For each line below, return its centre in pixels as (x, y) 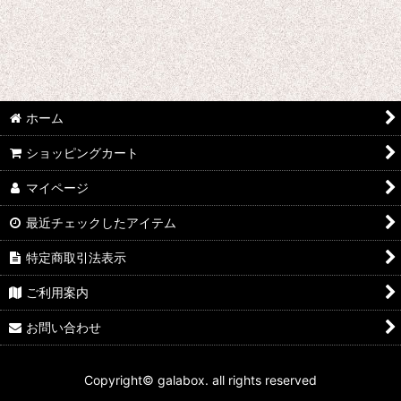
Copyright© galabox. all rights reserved (200, 380)
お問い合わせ (64, 327)
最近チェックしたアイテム (102, 222)
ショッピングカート (83, 153)
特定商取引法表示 (77, 257)
